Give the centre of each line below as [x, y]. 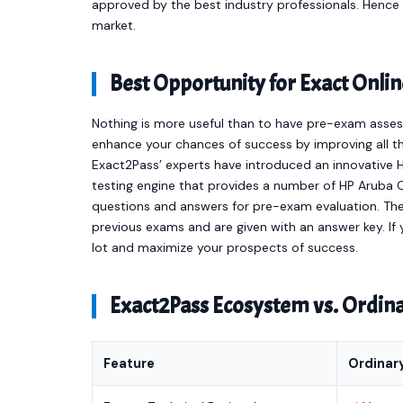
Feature [129, 363]
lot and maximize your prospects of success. [225, 247]
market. [114, 25]
